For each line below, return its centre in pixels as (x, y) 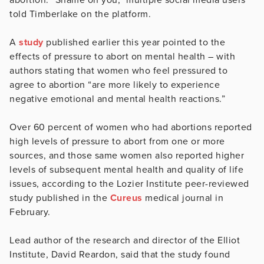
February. (30, 212)
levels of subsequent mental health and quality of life (126, 169)
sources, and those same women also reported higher (127, 155)
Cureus (125, 198)
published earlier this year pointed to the (134, 42)
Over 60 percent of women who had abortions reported (131, 127)
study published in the (58, 198)
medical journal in (183, 198)
